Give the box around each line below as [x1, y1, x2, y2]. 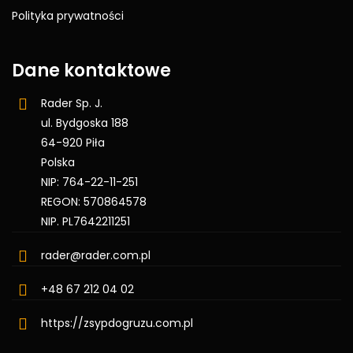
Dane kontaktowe [12, 58, 171, 83]
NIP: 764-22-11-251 [41, 173, 138, 190]
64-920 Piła [41, 134, 105, 150]
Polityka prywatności [12, 7, 124, 24]
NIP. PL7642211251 [41, 213, 130, 229]
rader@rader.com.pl [41, 247, 150, 263]
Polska [41, 154, 75, 170]
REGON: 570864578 [41, 193, 147, 210]
